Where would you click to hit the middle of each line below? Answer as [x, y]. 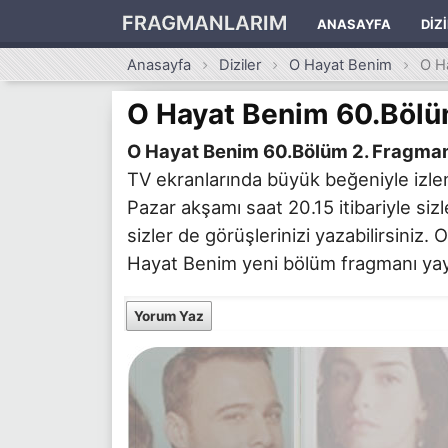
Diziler [240, 65]
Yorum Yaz [169, 315]
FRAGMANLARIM [204, 23]
